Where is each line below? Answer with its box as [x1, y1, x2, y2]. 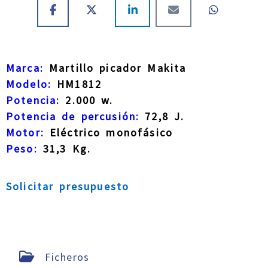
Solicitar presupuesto [6, 179, 130, 193]
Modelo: [6, 77, 52, 91]
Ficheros [40, 249, 90, 264]
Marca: [6, 60, 44, 75]
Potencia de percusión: [6, 109, 140, 123]
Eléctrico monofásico [44, 125, 173, 139]
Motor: [6, 125, 44, 139]
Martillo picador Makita [43, 60, 187, 75]
